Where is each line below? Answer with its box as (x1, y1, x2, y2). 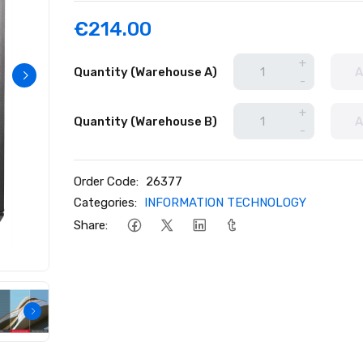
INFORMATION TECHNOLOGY (144, 195, 307, 210)
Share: (74, 217, 109, 233)
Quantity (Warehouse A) (74, 64, 218, 79)
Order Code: (74, 174, 139, 189)
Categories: (74, 195, 138, 210)
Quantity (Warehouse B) (74, 113, 218, 129)
